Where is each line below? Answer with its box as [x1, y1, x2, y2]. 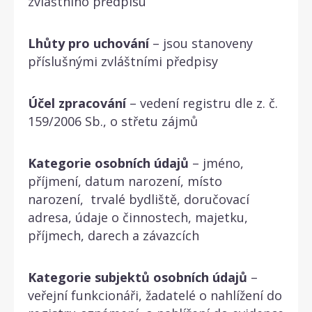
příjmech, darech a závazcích [28, 226, 199, 244]
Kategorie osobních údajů [28, 154, 189, 171]
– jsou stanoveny [149, 34, 253, 52]
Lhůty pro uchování [28, 34, 149, 52]
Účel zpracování [28, 94, 126, 111]
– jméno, [189, 154, 244, 171]
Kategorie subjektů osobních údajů [28, 268, 247, 286]
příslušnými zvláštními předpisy [28, 52, 218, 70]
